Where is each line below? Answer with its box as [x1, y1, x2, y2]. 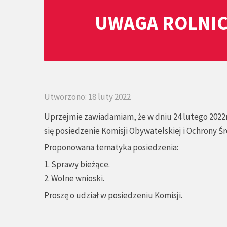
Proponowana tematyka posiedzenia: [44, 142, 178, 153]
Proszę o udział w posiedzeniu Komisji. [44, 190, 182, 201]
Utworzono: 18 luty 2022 [44, 91, 131, 102]
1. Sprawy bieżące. [44, 159, 110, 170]
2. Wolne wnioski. [44, 173, 104, 184]
